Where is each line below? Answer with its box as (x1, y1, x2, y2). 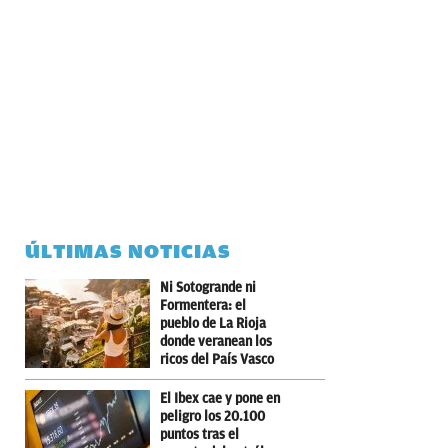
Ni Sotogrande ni (160, 279, 256, 295)
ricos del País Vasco (160, 351, 274, 367)
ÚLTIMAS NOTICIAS (25, 239, 231, 263)
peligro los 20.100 (160, 408, 265, 424)
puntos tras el (160, 426, 239, 442)
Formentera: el (160, 297, 246, 313)
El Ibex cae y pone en (160, 390, 280, 406)
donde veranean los (160, 333, 272, 349)
